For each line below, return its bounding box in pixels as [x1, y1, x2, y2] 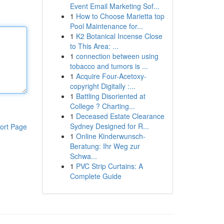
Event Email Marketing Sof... [69, 1, 159, 11]
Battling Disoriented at [75, 91, 145, 101]
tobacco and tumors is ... [69, 61, 148, 71]
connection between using [75, 51, 158, 61]
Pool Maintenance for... [69, 21, 143, 31]
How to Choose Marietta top [75, 11, 164, 21]
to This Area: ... [69, 41, 118, 51]
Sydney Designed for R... [69, 121, 149, 131]
